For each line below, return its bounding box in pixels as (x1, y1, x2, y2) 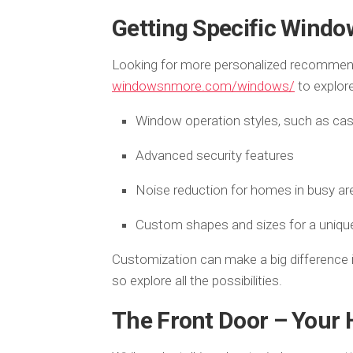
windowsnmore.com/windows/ (112, 77, 295, 94)
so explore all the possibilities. (112, 272, 282, 288)
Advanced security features (136, 147, 294, 163)
